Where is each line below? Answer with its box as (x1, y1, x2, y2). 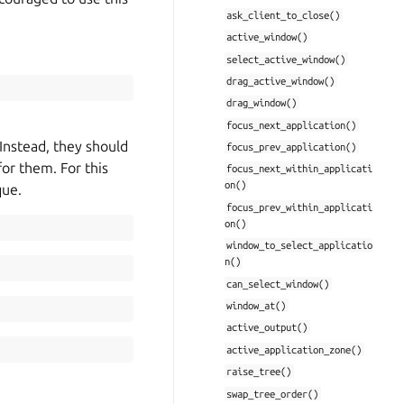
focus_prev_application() (226, 141, 357, 153)
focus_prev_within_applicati (226, 200, 373, 213)
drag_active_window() (226, 75, 335, 87)
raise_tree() (226, 365, 292, 378)
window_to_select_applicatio (226, 239, 373, 252)
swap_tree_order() (226, 387, 319, 399)
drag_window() (226, 96, 298, 109)
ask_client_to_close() (226, 8, 341, 21)
